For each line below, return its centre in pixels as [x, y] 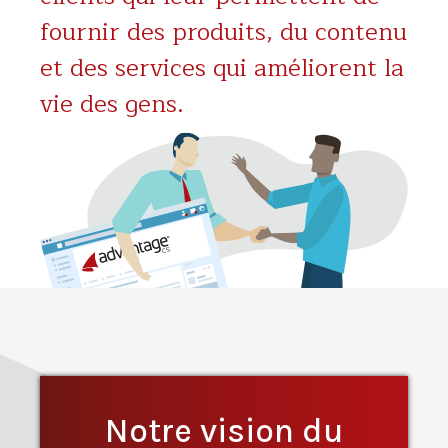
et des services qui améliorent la [222, 68]
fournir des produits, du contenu [223, 32]
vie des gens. [112, 104]
